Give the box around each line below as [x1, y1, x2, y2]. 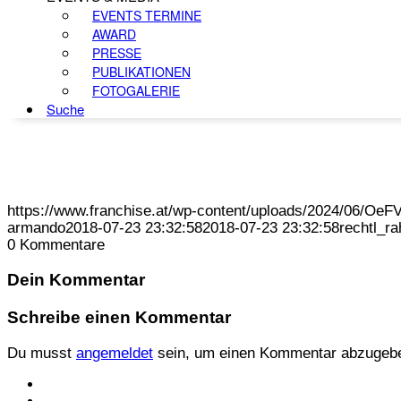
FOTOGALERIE [92, 81, 180, 99]
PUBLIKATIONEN [92, 63, 191, 81]
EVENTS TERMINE [92, 6, 201, 24]
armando [7, 219, 65, 235]
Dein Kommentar [7, 270, 145, 290]
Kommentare [20, 236, 105, 252]
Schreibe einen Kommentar [7, 307, 231, 327]
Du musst [7, 344, 76, 361]
